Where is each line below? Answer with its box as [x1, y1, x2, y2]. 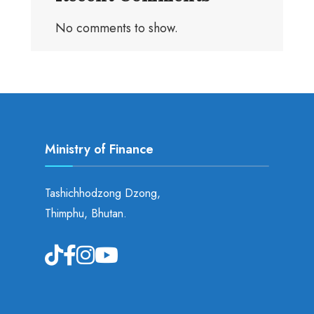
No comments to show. [55, 19, 178, 37]
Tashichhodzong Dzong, [45, 185, 161, 201]
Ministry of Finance [45, 140, 153, 158]
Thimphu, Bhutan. [45, 205, 127, 221]
